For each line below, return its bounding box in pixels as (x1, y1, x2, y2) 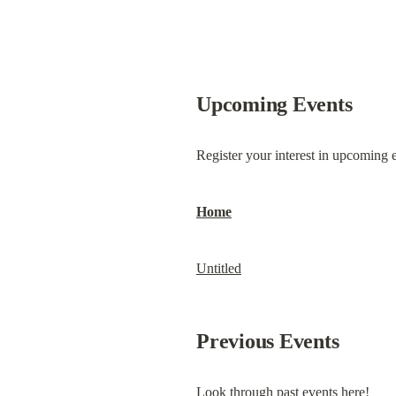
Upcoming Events (196, 93, 353, 116)
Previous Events (196, 330, 339, 353)
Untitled (196, 261, 241, 276)
